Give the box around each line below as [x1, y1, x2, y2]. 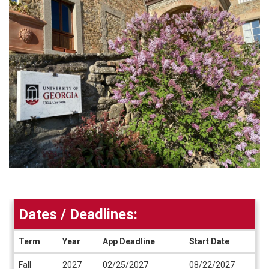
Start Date [189, 236, 229, 246]
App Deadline [103, 236, 155, 246]
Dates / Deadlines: [19, 205, 138, 223]
